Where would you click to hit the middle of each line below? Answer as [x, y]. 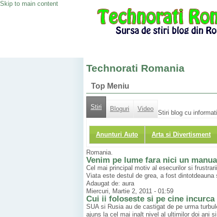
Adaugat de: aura [110, 184]
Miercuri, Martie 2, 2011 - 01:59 [130, 191]
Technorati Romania [135, 68]
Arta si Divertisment [181, 135]
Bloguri [120, 109]
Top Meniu [110, 86]
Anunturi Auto [117, 135]
